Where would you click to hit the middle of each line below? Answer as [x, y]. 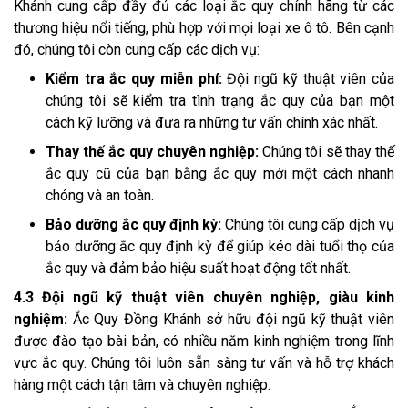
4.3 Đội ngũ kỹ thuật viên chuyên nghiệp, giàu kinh [204, 297]
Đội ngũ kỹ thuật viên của [308, 78]
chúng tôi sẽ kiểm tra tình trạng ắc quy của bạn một [220, 100]
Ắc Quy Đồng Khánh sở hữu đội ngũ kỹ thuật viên [231, 319]
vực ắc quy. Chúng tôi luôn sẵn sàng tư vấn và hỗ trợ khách [204, 362]
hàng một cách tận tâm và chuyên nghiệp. [142, 384]
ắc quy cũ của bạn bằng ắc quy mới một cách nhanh [220, 173]
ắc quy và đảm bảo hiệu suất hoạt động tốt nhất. [198, 268]
